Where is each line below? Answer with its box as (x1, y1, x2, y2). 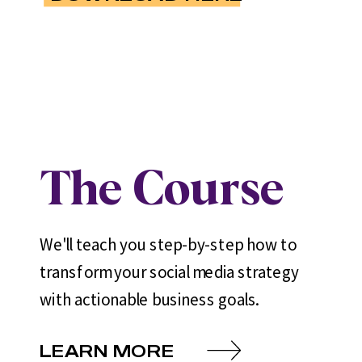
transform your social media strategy (40, 261, 299, 283)
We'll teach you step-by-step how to (40, 234, 297, 256)
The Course (40, 167, 284, 215)
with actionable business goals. (40, 288, 259, 310)
